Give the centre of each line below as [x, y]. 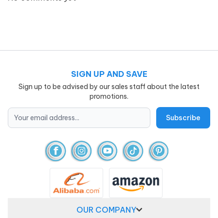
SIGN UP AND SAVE [109, 74]
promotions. [109, 96]
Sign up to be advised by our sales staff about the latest [109, 87]
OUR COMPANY [106, 210]
